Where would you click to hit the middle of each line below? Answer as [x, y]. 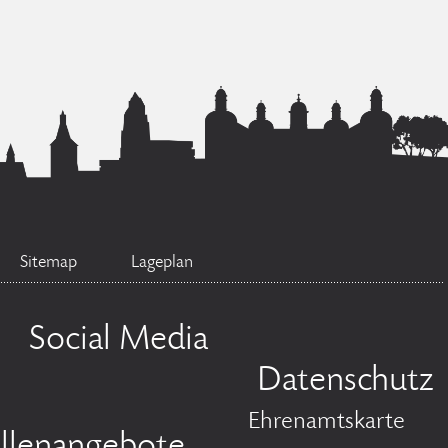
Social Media [118, 341]
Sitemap [48, 263]
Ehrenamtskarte [326, 422]
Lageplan [162, 263]
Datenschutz [345, 382]
